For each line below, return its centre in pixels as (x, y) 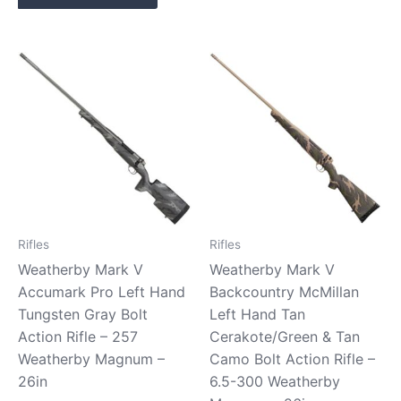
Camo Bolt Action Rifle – (292, 359)
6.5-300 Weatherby (275, 382)
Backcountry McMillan (284, 292)
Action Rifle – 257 (78, 337)
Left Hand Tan (257, 315)
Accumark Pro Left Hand (102, 292)
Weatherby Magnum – (91, 359)
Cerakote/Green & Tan (285, 337)
